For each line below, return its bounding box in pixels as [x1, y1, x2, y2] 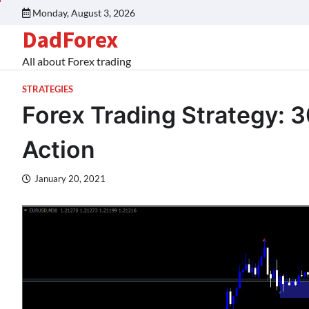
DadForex [22, 25, 118, 54]
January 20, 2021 [34, 174, 106, 184]
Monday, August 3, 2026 [32, 6, 135, 19]
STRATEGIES [22, 84, 73, 94]
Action [22, 135, 95, 163]
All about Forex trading [22, 54, 131, 68]
